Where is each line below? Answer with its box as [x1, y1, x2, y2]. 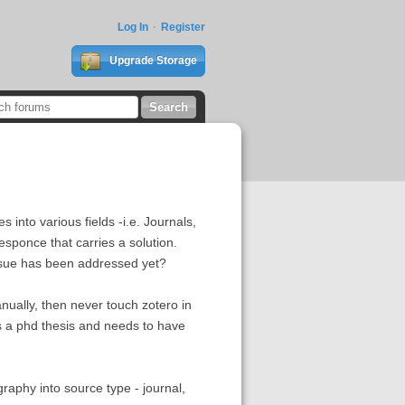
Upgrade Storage [106, 54, 197, 67]
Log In [117, 21, 148, 33]
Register [160, 21, 205, 33]
